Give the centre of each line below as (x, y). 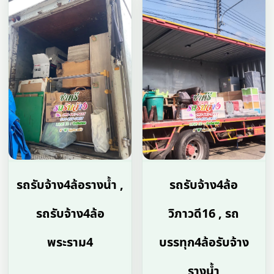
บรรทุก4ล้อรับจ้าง (204, 243)
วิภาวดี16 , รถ (204, 214)
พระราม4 (70, 243)
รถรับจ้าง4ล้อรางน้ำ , (70, 185)
